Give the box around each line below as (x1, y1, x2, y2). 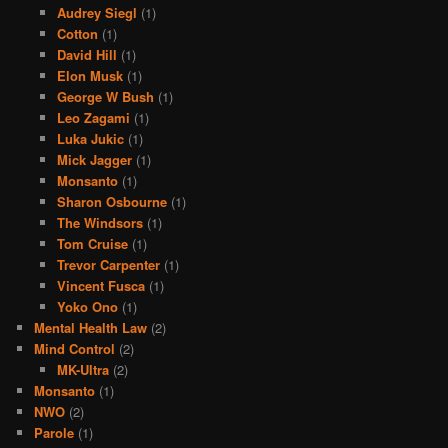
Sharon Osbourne (56, 192, 167, 212)
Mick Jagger (56, 150, 132, 170)
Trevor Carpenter (56, 255, 160, 275)
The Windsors (56, 213, 143, 233)
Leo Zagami (56, 108, 130, 128)
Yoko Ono (56, 297, 118, 317)
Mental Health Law (34, 318, 148, 338)
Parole (34, 423, 75, 443)
